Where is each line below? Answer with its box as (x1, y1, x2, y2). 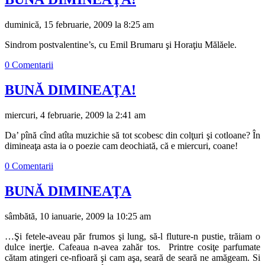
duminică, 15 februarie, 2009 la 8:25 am (5, 20, 154, 30)
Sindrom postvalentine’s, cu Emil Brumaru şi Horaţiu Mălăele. (5, 40, 237, 50)
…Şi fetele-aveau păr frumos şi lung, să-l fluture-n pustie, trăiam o (5, 231, 260, 241)
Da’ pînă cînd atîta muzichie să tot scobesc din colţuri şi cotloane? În (5, 130, 260, 141)
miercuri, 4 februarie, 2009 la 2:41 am (5, 110, 146, 121)
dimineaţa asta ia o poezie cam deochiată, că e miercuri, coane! (5, 141, 238, 151)
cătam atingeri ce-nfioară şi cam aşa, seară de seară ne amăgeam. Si (5, 252, 260, 263)
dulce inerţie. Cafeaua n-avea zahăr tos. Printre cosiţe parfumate (5, 241, 260, 252)
